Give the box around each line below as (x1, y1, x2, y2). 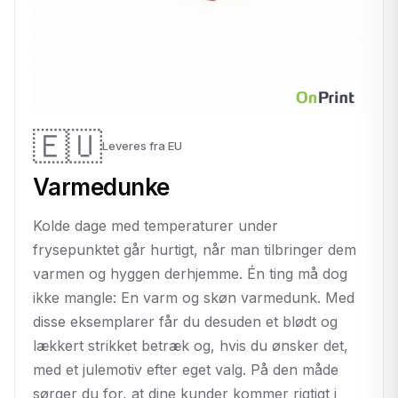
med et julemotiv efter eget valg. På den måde (33, 360, 338, 378)
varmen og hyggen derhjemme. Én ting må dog (33, 264, 347, 283)
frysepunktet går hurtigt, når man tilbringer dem (33, 240, 356, 259)
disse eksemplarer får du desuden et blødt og (33, 312, 338, 330)
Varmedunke (33, 172, 170, 201)
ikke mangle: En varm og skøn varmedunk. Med (33, 288, 354, 306)
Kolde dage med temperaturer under (33, 216, 278, 235)
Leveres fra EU (102, 138, 182, 153)
